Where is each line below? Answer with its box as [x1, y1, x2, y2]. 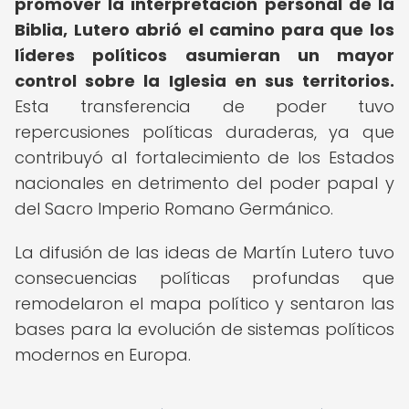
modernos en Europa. [15, 343, 191, 366]
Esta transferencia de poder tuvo [15, 95, 394, 118]
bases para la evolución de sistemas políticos [15, 318, 394, 341]
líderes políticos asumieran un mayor [15, 44, 394, 67]
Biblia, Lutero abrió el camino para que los [15, 18, 394, 41]
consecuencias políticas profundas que [15, 267, 394, 289]
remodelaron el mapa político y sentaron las [15, 292, 394, 315]
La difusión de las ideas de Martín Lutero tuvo [15, 241, 394, 264]
